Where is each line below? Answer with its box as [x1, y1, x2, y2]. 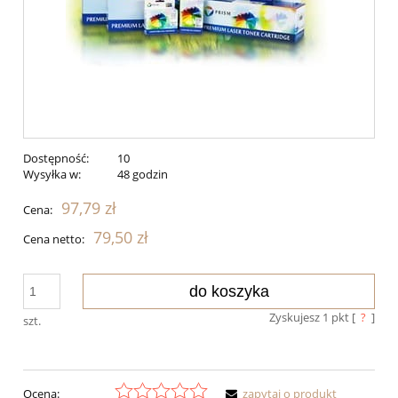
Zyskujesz [268, 309, 322, 326]
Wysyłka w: [23, 166, 81, 183]
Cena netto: [23, 231, 84, 248]
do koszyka [188, 283, 269, 301]
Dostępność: [23, 150, 89, 167]
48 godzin [116, 166, 168, 183]
